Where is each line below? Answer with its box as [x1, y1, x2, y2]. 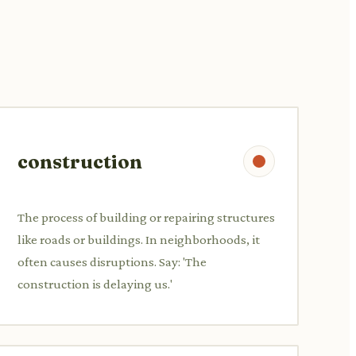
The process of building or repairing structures [17, 209, 275, 225]
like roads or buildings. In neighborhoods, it [17, 231, 260, 247]
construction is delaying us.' [17, 276, 172, 292]
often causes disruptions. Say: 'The [17, 253, 207, 269]
